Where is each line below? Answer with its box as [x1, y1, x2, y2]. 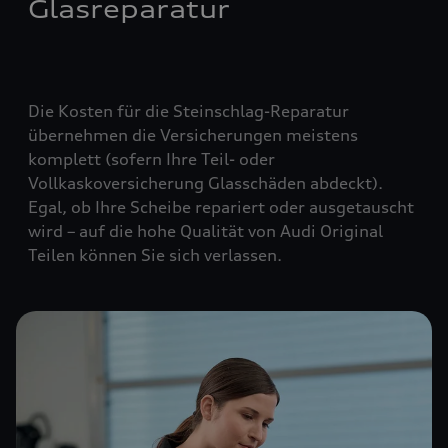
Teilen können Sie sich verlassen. [28, 245, 282, 265]
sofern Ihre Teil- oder [111, 149, 275, 169]
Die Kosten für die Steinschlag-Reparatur [28, 101, 349, 121]
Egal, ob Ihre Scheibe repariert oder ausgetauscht [28, 197, 414, 217]
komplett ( [28, 149, 111, 169]
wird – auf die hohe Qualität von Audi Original [28, 221, 383, 241]
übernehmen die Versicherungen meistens [28, 125, 358, 145]
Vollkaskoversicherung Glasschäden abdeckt [28, 173, 372, 193]
